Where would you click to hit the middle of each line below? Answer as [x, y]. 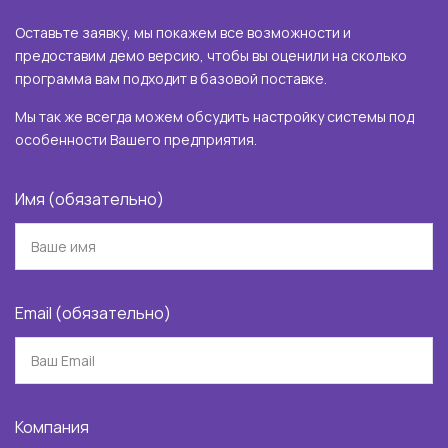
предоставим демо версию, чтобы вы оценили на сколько [211, 55]
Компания [52, 426]
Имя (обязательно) [89, 198]
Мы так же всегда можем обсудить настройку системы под [214, 116]
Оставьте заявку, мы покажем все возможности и [183, 32]
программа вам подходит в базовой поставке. [171, 78]
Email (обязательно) [93, 312]
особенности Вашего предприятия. [136, 139]
